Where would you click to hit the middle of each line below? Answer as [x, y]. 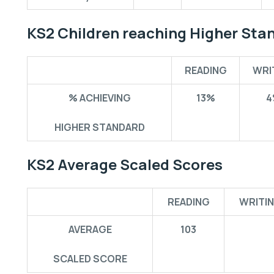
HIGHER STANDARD [99, 127]
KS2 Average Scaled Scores [125, 164]
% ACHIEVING [99, 98]
